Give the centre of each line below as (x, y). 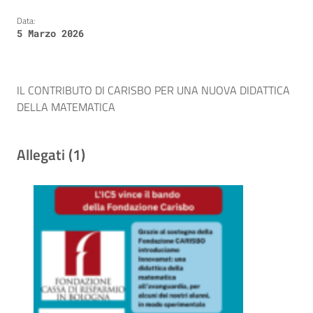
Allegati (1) (51, 155)
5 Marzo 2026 (50, 34)
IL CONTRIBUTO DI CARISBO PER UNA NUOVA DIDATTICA (153, 90)
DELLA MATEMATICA (66, 107)
